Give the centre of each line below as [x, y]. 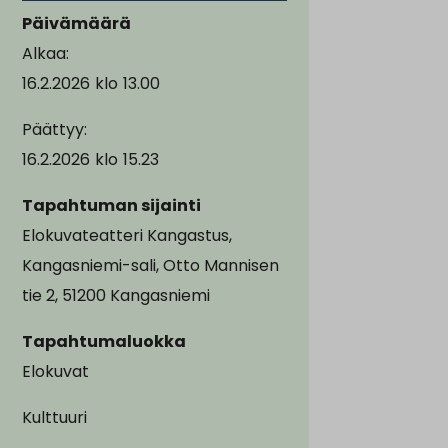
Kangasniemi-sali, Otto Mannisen [150, 265]
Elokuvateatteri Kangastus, [127, 235]
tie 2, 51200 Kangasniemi [116, 295]
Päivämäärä [76, 23]
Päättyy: [54, 129]
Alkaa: [45, 53]
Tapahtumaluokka [104, 341]
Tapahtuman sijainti [111, 205]
